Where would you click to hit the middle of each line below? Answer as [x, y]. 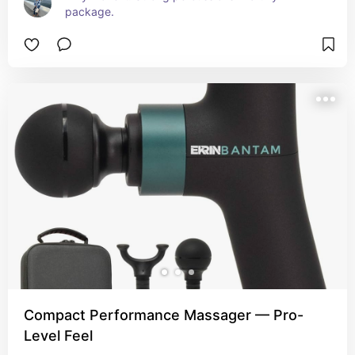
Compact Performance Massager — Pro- [164, 315]
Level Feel [58, 336]
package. [90, 11]
